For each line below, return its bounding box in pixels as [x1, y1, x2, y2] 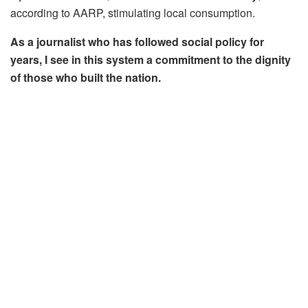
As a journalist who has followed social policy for [10, 34, 264, 50]
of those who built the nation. [10, 69, 161, 86]
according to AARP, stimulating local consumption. [10, 5, 255, 21]
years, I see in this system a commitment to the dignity [10, 52, 291, 68]
